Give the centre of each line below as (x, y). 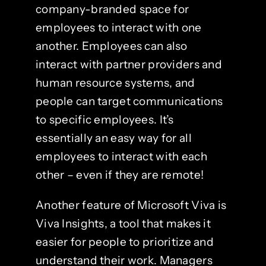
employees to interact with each (121, 156)
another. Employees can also (111, 46)
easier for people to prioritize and (124, 242)
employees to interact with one (118, 28)
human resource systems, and (115, 83)
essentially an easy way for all (113, 138)
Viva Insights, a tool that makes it (123, 224)
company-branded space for (112, 9)
